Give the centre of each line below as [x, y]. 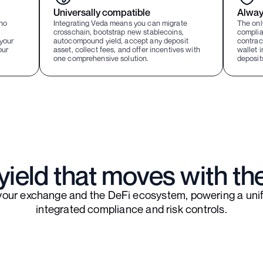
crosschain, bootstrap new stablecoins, [118, 32]
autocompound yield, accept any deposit [121, 41]
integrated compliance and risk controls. [131, 209]
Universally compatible [102, 12]
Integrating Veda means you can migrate [120, 23]
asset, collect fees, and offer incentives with [127, 49]
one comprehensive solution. [101, 58]
